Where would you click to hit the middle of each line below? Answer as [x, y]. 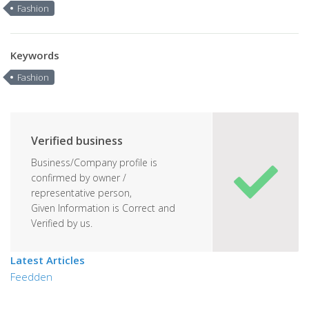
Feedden [31, 277]
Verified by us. [62, 223]
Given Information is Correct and [103, 208]
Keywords [35, 55]
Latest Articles [48, 260]
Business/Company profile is [94, 162]
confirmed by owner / [79, 178]
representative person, [81, 193]
